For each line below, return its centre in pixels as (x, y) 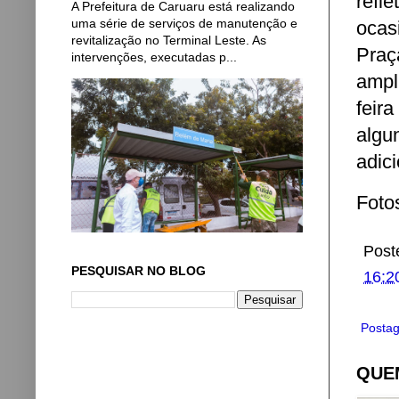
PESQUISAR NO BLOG (138, 271)
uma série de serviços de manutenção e (184, 23)
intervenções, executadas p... (154, 57)
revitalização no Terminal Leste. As (169, 40)
